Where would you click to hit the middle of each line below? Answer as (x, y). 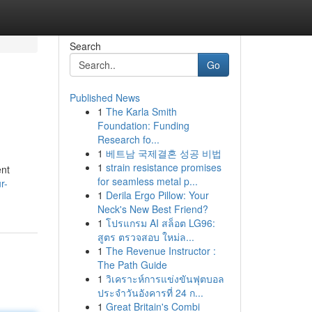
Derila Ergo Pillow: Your (157, 195)
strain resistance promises (163, 167)
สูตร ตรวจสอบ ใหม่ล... (146, 237)
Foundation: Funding (143, 125)
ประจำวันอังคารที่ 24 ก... (150, 292)
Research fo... (128, 139)
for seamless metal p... (147, 181)
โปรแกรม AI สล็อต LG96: (160, 223)
